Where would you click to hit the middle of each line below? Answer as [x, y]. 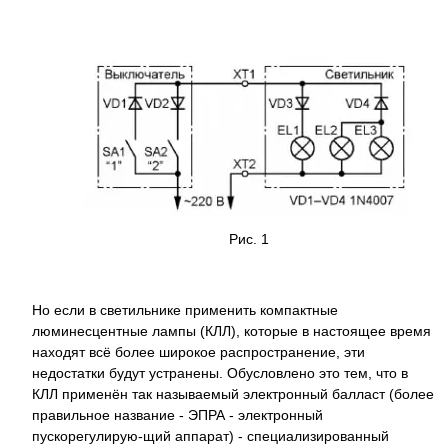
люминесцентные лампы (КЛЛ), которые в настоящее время [231, 331]
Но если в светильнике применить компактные [185, 310]
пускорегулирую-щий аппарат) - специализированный [210, 436]
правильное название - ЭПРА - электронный [177, 415]
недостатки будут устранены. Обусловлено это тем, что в [220, 373]
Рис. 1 [249, 238]
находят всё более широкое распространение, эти [198, 352]
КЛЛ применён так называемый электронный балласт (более [233, 394]
